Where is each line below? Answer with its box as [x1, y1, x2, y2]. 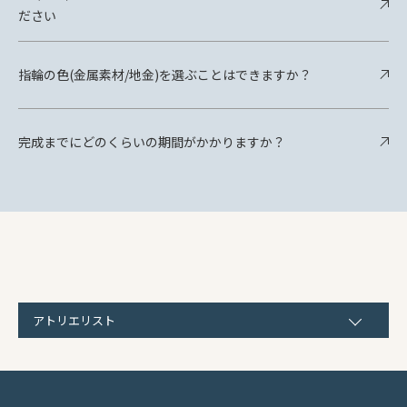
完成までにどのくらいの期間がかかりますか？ [18, 132, 285, 151]
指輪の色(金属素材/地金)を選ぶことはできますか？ [18, 65, 312, 84]
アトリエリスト [33, 312, 115, 330]
